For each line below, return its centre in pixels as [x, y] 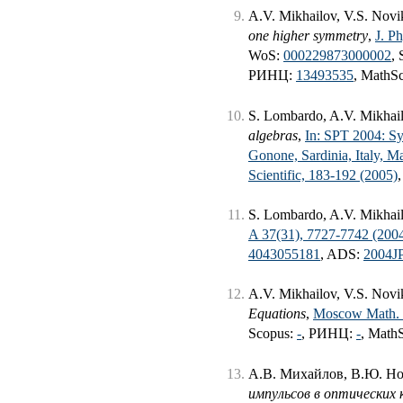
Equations [277, 314]
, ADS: [342, 254]
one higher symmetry [308, 36]
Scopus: [273, 334]
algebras [273, 135]
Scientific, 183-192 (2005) [323, 175]
